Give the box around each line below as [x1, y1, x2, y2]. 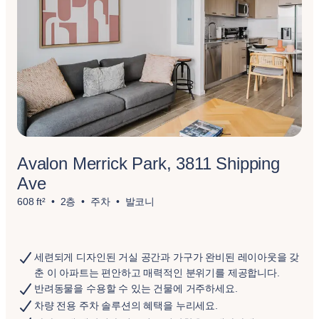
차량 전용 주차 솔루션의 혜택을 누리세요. [34, 300, 218, 311]
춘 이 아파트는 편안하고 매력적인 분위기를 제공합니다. [34, 267, 280, 278]
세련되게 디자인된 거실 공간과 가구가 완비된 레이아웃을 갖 [34, 251, 300, 263]
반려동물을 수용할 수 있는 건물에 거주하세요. [34, 283, 238, 294]
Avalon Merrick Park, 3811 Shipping [17, 154, 280, 173]
